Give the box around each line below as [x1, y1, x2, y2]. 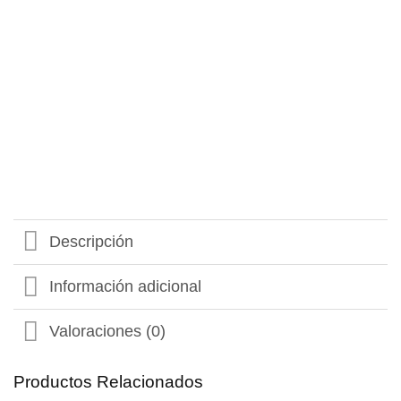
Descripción [49, 233, 134, 252]
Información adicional [49, 277, 202, 296]
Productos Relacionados [13, 371, 203, 391]
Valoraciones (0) [49, 322, 166, 341]
